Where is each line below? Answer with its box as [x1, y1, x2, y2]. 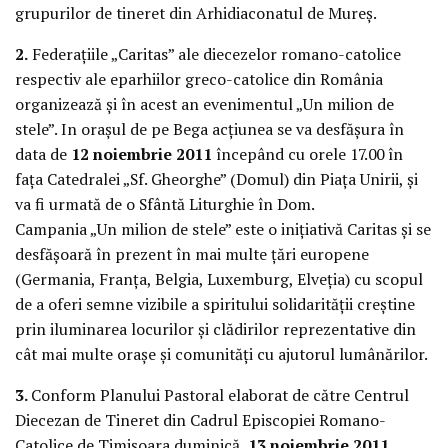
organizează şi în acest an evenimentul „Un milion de [15, 92, 394, 115]
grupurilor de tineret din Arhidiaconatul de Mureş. [15, 2, 377, 24]
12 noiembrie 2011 [71, 142, 216, 165]
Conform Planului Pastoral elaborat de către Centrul [31, 383, 409, 406]
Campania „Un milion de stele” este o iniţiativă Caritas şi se [15, 217, 431, 240]
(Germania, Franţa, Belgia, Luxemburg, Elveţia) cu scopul [15, 267, 423, 290]
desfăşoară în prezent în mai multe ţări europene [15, 242, 369, 265]
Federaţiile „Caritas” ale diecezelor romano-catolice [28, 42, 401, 65]
